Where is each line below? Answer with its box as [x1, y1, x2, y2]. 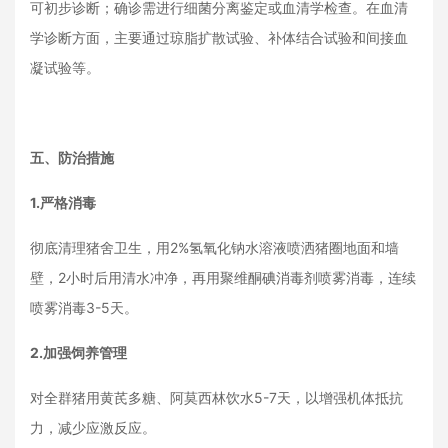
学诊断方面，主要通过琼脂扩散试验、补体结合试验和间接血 [30, 29, 408, 46]
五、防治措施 [30, 149, 114, 166]
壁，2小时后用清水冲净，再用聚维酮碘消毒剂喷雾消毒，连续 [30, 269, 416, 286]
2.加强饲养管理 [30, 344, 127, 361]
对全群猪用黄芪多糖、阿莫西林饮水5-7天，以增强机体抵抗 [30, 389, 403, 406]
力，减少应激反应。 [30, 419, 156, 436]
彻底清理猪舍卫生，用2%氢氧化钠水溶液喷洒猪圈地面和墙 [30, 239, 399, 256]
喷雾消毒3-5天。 [30, 299, 138, 316]
